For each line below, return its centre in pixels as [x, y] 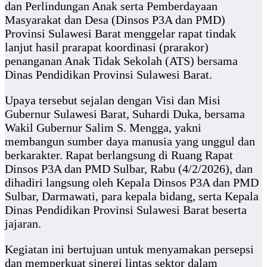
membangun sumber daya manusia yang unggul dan [130, 142]
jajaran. [23, 224]
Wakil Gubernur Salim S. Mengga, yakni [103, 128]
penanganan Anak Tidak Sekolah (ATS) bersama [121, 61]
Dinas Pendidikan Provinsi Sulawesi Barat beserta [126, 210]
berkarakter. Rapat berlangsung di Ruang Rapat [119, 155]
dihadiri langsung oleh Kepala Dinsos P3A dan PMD [132, 183]
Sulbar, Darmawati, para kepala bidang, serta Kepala [132, 196]
